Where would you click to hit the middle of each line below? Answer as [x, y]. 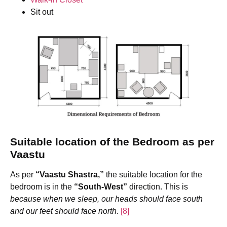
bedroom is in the [42, 186]
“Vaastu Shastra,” [71, 174]
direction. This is [159, 186]
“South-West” [102, 186]
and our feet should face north [63, 211]
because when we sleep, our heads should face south [106, 199]
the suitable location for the [154, 174]
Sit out [42, 12]
